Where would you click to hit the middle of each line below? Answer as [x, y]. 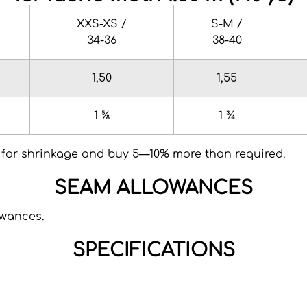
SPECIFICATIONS [153, 250]
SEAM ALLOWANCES [153, 188]
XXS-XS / [102, 24]
